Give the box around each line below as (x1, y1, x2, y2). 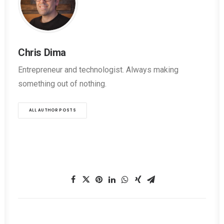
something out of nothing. (18, 79, 106, 88)
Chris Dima (18, 46, 66, 58)
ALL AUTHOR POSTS (28, 107, 76, 113)
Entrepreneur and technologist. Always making (18, 65, 178, 74)
